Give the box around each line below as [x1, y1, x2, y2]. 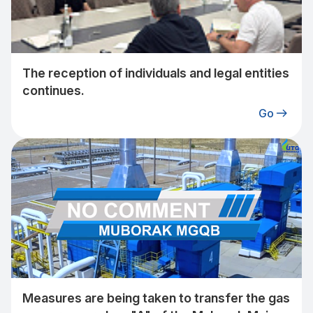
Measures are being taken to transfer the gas [22, 291, 290, 305]
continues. [22, 83, 85, 98]
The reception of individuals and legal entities [22, 66, 289, 80]
